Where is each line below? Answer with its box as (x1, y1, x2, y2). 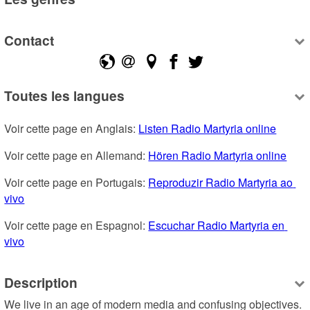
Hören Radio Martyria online (148, 147, 287, 163)
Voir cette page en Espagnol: (4, 217, 149, 233)
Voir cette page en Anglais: (4, 120, 139, 136)
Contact (4, 30, 55, 51)
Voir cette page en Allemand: (4, 147, 149, 163)
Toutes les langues (4, 85, 125, 105)
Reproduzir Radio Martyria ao (148, 174, 293, 190)
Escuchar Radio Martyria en (148, 217, 285, 233)
